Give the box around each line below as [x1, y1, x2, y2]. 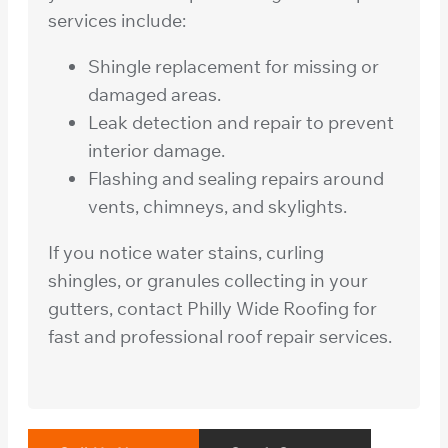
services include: [48, 8, 186, 32]
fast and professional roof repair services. [48, 324, 392, 348]
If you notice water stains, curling [48, 240, 324, 264]
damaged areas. [88, 82, 221, 106]
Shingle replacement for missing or [88, 54, 379, 78]
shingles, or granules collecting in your [48, 268, 368, 292]
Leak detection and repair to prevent [88, 110, 394, 134]
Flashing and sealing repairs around [88, 166, 384, 190]
